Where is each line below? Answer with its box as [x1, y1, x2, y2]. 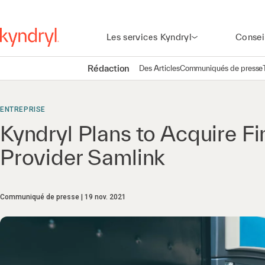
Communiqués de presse [179, 63, 263, 73]
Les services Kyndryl [106, 32, 192, 42]
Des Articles [139, 63, 180, 73]
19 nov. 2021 [85, 193, 126, 201]
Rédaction [88, 63, 130, 73]
